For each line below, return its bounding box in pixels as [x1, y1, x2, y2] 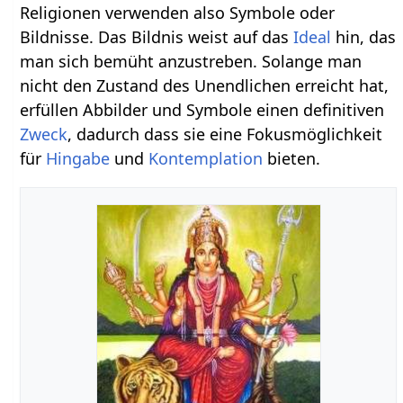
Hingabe [46, 148, 111, 170]
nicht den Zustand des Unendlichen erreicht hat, [20, 75, 390, 97]
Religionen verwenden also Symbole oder [20, 2, 336, 24]
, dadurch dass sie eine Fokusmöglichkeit [67, 123, 383, 146]
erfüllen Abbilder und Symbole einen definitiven [20, 99, 385, 121]
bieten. [263, 148, 321, 170]
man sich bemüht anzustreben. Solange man [20, 50, 363, 73]
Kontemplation [148, 148, 264, 170]
